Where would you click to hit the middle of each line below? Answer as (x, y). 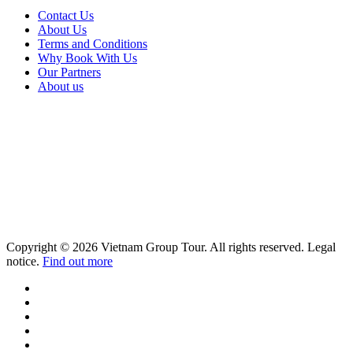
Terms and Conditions (93, 44)
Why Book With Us (87, 58)
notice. (24, 262)
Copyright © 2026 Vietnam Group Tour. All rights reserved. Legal (171, 247)
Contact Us (66, 16)
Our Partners (69, 72)
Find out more (78, 262)
